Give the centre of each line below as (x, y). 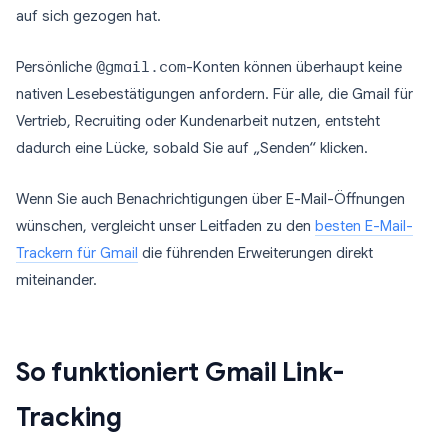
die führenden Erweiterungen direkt (255, 253)
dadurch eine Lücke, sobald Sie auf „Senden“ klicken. (192, 148)
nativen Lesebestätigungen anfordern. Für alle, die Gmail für (214, 94)
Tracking (69, 417)
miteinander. (56, 280)
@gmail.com (141, 67)
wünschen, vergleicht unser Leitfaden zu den (165, 226)
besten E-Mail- (364, 226)
